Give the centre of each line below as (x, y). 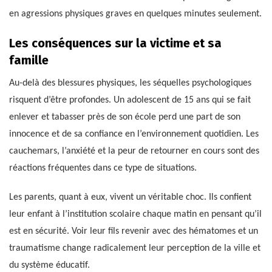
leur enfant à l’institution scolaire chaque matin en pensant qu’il (135, 215)
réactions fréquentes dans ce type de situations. (103, 168)
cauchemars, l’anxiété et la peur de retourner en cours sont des (134, 151)
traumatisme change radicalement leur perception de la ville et (135, 249)
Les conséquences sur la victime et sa (115, 43)
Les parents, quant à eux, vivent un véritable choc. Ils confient (130, 198)
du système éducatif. (49, 266)
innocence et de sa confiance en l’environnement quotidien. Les (134, 134)
